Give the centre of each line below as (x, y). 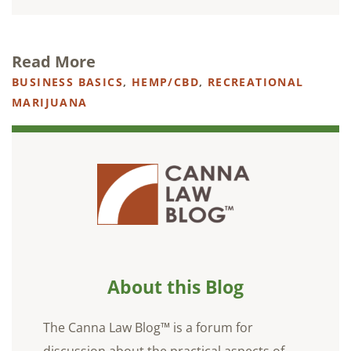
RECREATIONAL (255, 81)
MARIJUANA (50, 102)
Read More (54, 61)
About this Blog (175, 286)
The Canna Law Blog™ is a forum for (148, 327)
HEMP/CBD (165, 81)
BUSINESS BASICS (67, 81)
